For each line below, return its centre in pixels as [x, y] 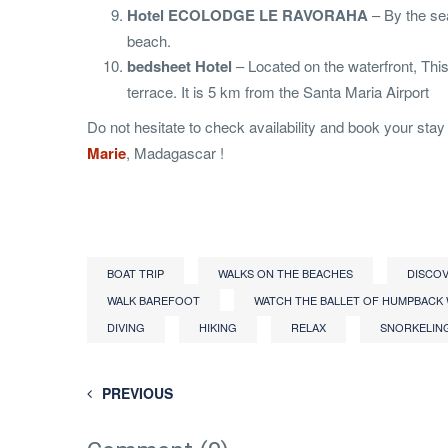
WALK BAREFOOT [153, 300]
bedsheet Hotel [179, 66]
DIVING [126, 327]
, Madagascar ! [175, 153]
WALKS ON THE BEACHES [285, 273]
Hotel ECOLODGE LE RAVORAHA [247, 15]
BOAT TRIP [135, 273]
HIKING [218, 327]
